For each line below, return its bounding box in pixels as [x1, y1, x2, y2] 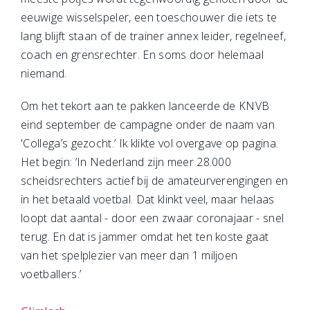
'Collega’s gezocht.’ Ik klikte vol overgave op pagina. [21, 136, 279, 151]
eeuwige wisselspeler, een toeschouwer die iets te [21, 10, 277, 25]
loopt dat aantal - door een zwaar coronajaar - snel [21, 210, 284, 226]
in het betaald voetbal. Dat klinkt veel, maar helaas [21, 192, 275, 207]
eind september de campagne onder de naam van [21, 117, 275, 132]
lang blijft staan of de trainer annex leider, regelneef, [21, 28, 286, 44]
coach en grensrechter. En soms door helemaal [21, 47, 264, 62]
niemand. [21, 66, 67, 81]
